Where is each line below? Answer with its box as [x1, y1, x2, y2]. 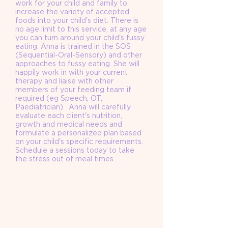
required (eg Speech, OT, [15, 95, 102, 102]
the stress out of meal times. [15, 155, 117, 163]
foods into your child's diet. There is [15, 17, 138, 24]
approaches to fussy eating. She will [15, 60, 139, 68]
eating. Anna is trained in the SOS [15, 43, 131, 50]
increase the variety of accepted [15, 8, 129, 16]
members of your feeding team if [15, 86, 131, 94]
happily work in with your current [15, 69, 128, 76]
